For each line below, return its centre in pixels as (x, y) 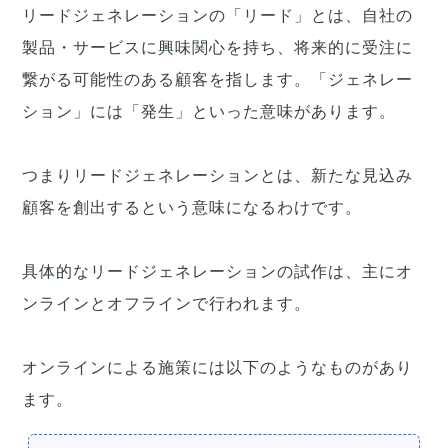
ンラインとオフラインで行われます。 (166, 304)
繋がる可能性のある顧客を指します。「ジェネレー (217, 80)
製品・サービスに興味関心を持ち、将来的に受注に (217, 48)
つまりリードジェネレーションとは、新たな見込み (217, 176)
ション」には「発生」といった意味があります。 (209, 112)
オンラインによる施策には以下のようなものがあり (217, 368)
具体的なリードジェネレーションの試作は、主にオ (217, 272)
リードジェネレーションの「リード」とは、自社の (217, 16)
